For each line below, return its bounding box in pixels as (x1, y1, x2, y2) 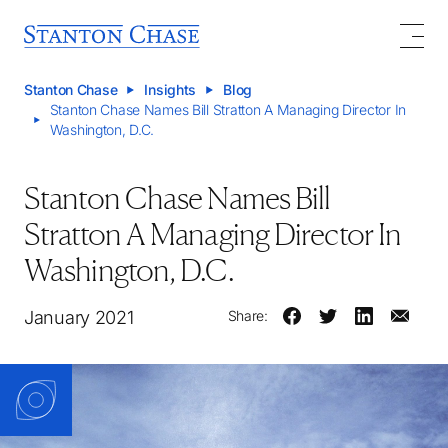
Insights (144, 81, 197, 98)
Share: (227, 307, 268, 324)
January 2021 (24, 307, 134, 328)
